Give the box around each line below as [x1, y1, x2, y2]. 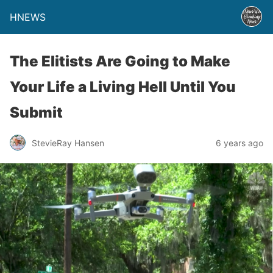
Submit [10, 104, 63, 121]
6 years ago [216, 137, 263, 148]
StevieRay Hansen [32, 137, 104, 148]
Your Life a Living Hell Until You [10, 78, 236, 96]
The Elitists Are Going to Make [10, 52, 230, 70]
